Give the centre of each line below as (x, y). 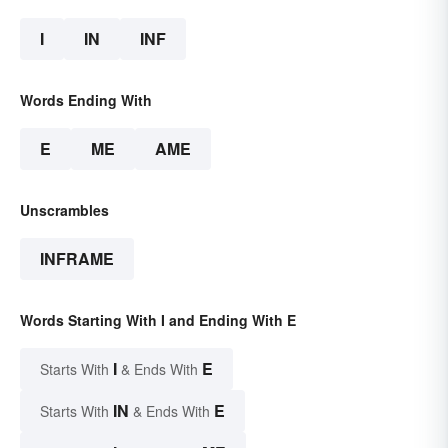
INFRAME (77, 259)
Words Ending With (86, 100)
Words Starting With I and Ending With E (158, 320)
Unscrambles (64, 210)
